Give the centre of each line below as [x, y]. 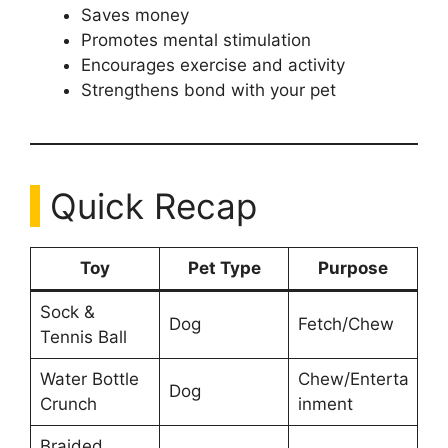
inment [325, 403]
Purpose [353, 267]
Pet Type [224, 267]
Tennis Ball [83, 336]
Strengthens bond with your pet [208, 89]
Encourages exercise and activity [213, 64]
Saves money [135, 14]
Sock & [67, 311]
